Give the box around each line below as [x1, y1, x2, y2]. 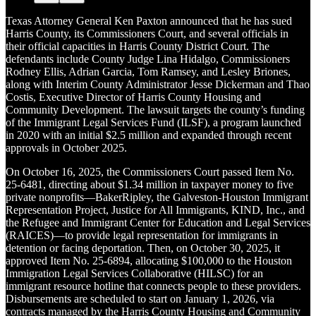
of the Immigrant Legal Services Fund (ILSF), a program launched [6, 116, 301, 128]
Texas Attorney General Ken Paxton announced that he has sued [6, 14, 292, 27]
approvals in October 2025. [6, 141, 127, 154]
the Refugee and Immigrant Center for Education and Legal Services [6, 216, 310, 229]
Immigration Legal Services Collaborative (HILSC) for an [6, 267, 263, 279]
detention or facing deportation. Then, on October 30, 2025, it [6, 241, 280, 254]
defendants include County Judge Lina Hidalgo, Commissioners [6, 52, 290, 65]
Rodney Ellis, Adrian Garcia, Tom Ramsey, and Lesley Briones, [6, 65, 291, 78]
